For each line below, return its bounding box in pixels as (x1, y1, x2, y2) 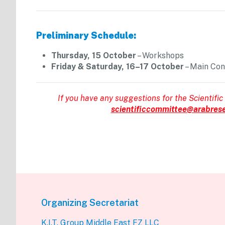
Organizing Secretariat (41, 197, 139, 208)
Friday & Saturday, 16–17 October (51, 62, 184, 72)
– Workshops (136, 51, 184, 61)
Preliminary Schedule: (36, 30, 136, 41)
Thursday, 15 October (51, 51, 136, 61)
